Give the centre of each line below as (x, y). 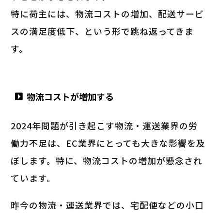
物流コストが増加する (70, 96)
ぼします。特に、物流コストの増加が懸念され (107, 160)
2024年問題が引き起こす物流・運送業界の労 (104, 125)
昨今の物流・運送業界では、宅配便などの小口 (108, 205)
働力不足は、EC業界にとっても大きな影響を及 (108, 143)
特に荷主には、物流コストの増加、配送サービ (108, 13)
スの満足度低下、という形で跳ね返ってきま (102, 31)
